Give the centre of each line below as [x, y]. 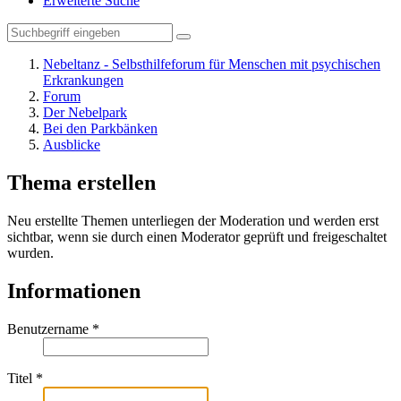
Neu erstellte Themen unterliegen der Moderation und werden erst [193, 220]
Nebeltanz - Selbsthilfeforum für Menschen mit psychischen [212, 64]
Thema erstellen [81, 182]
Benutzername [48, 328]
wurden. [30, 252]
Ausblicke [72, 145]
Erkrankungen [83, 80]
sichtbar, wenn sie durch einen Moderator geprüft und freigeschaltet [197, 236]
